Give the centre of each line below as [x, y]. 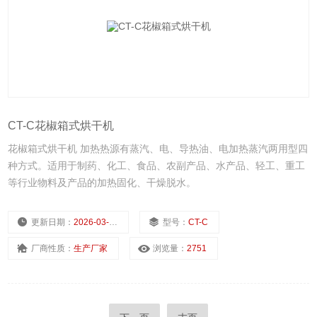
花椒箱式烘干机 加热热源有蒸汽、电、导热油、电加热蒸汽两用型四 [158, 149]
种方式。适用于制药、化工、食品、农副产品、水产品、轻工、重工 [157, 166]
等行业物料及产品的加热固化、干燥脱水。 [102, 183]
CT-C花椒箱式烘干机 [61, 126]
